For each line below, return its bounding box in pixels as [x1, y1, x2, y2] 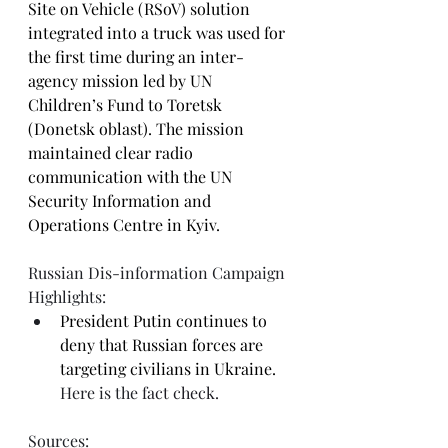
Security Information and [28, 190, 215, 211]
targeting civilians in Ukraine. [60, 358, 276, 379]
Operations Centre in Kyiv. [28, 214, 220, 235]
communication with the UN [28, 166, 236, 187]
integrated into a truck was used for [28, 22, 289, 43]
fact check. [142, 382, 219, 403]
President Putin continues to [60, 310, 271, 331]
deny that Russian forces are [60, 334, 267, 355]
